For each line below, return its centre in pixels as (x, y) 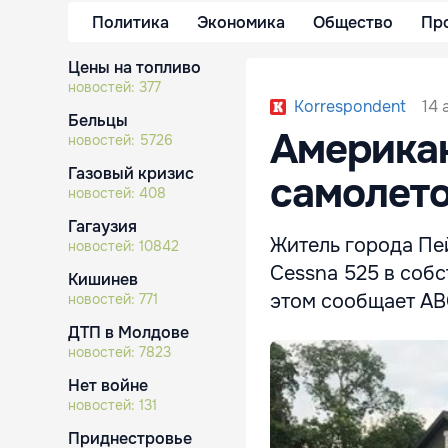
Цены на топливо (134, 67)
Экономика (241, 22)
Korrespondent (350, 106)
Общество (353, 22)
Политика (130, 22)
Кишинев (103, 279)
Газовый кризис (131, 173)
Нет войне (108, 385)
